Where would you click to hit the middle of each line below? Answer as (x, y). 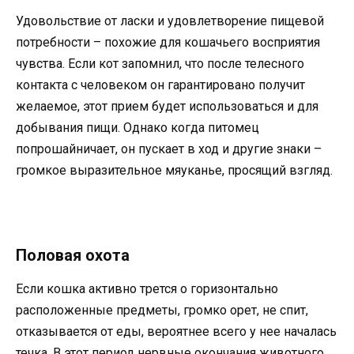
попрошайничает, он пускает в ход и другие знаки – (169, 149)
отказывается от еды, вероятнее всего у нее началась (176, 331)
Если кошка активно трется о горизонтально (147, 288)
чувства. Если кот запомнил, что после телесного (160, 63)
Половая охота (73, 255)
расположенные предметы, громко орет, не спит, (162, 310)
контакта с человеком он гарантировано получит (160, 85)
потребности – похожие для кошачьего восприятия (168, 42)
